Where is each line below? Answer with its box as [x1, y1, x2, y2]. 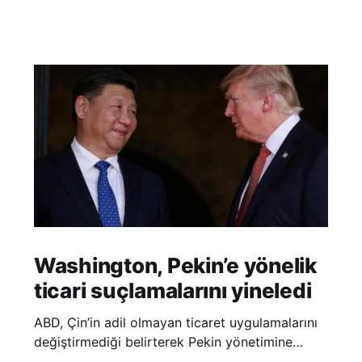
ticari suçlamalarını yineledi [33, 277, 312, 303]
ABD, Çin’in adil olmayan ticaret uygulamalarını [33, 314, 318, 330]
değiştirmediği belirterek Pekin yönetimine [33, 333, 293, 350]
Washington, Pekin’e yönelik [33, 252, 317, 278]
